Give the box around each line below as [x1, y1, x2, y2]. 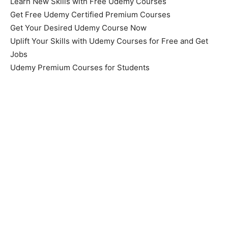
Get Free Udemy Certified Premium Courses [10, 9, 170, 19]
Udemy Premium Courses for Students [10, 62, 150, 72]
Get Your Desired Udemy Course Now [10, 22, 147, 33]
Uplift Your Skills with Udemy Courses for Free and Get [10, 36, 208, 46]
